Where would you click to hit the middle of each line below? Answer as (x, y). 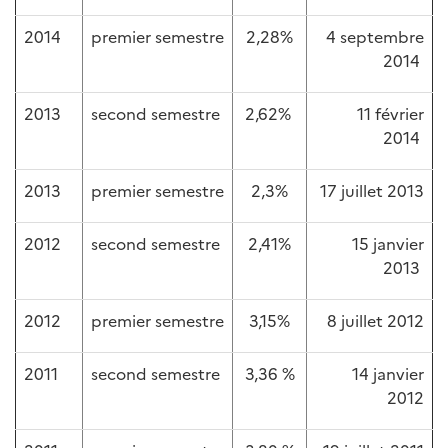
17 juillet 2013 (372, 190)
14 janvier (388, 373)
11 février (390, 113)
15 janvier (388, 243)
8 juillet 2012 (375, 320)
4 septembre (375, 36)
